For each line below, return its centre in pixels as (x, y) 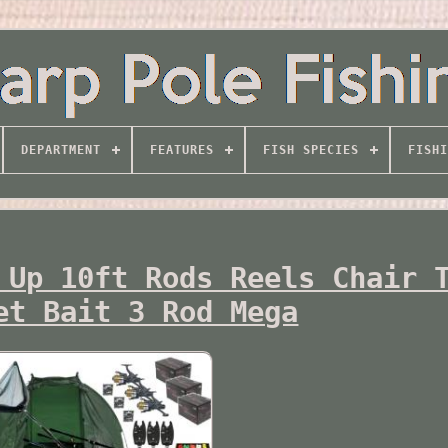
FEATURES (181, 150)
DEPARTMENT (60, 150)
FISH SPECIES (310, 150)
